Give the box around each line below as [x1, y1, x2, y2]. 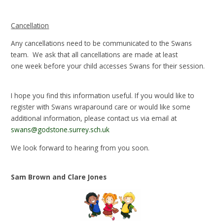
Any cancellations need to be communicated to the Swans [11, 38, 192, 48]
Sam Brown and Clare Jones [11, 172, 107, 182]
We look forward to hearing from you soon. [11, 143, 150, 152]
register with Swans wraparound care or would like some [11, 102, 191, 112]
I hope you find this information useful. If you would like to [11, 91, 195, 101]
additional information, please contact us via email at [11, 113, 177, 123]
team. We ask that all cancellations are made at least [11, 50, 178, 60]
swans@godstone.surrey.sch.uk [11, 125, 110, 135]
